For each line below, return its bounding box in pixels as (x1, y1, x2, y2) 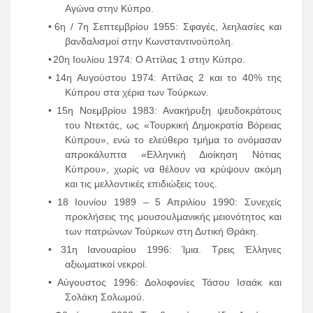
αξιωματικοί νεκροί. (65, 259, 147, 270)
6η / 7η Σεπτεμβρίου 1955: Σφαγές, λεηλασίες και (54, 21, 282, 33)
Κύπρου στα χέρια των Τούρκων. (65, 87, 209, 99)
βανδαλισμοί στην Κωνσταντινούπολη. (65, 36, 233, 48)
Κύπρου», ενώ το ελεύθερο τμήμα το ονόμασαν (65, 134, 282, 146)
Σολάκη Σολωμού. (65, 291, 145, 303)
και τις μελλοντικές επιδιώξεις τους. (65, 178, 217, 190)
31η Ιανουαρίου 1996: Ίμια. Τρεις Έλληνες (60, 244, 282, 256)
